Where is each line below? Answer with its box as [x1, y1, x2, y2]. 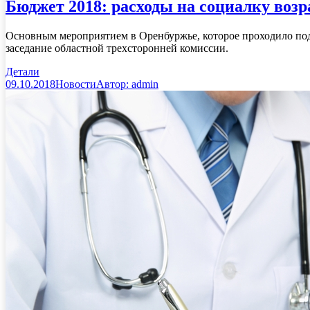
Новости [55, 78, 96, 91]
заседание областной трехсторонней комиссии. [6, 42, 228, 55]
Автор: [96, 78, 131, 91]
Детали [6, 66, 39, 78]
